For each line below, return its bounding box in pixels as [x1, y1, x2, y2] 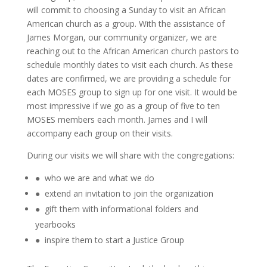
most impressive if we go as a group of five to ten [26, 100, 220, 111]
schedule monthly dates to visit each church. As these [26, 58, 233, 70]
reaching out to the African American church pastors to [26, 45, 239, 57]
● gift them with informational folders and [35, 203, 198, 215]
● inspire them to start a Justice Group [35, 234, 184, 246]
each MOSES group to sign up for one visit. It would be [26, 86, 237, 98]
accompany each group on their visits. [26, 127, 173, 139]
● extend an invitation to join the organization [35, 187, 213, 199]
